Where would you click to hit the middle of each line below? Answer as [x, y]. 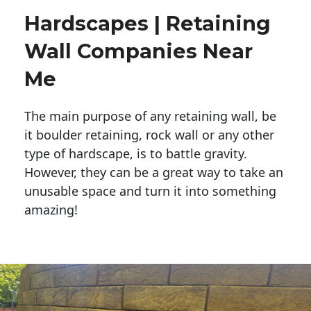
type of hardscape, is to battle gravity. [137, 154]
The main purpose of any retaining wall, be [150, 116]
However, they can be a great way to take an [154, 173]
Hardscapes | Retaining [148, 24]
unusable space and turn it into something [150, 191]
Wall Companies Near [138, 51]
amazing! [51, 210]
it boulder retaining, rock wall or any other [149, 135]
